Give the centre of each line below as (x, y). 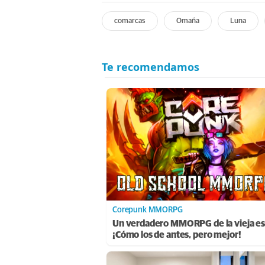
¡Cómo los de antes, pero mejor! (177, 235)
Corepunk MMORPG (148, 210)
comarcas (130, 21)
